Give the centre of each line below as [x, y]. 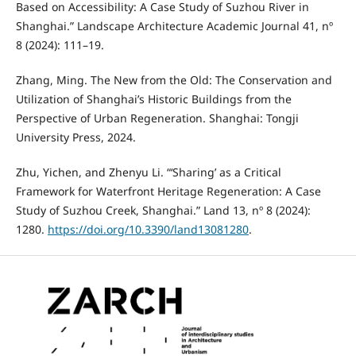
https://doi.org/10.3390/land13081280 [148, 230]
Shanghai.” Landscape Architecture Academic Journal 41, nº [174, 26]
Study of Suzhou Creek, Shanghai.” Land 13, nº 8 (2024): [163, 211]
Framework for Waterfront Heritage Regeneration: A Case [168, 192]
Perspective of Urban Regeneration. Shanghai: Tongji [157, 118]
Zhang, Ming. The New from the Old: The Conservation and [174, 80]
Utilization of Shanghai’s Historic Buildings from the [153, 99]
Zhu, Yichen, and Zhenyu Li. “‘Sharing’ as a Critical [148, 172]
